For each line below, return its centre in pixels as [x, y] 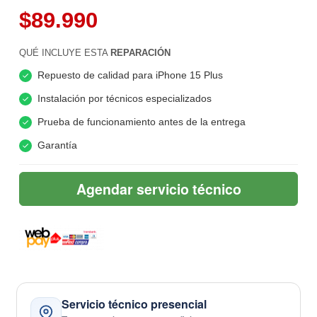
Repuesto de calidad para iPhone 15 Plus [130, 75]
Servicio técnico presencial [134, 304]
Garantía [57, 145]
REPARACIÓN [140, 53]
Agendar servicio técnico [158, 189]
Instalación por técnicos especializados [124, 99]
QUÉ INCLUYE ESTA [64, 53]
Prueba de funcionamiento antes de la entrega [141, 122]
